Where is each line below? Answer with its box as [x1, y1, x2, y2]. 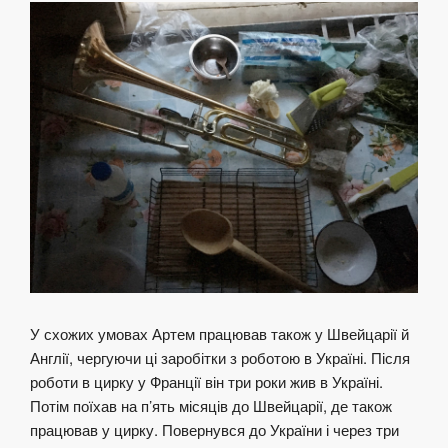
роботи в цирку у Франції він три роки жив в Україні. [30, 370, 383, 392]
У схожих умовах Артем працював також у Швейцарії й [30, 322, 409, 344]
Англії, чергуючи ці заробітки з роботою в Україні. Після [30, 346, 410, 368]
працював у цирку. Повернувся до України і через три [30, 418, 399, 440]
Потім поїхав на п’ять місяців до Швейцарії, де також [30, 394, 392, 416]
